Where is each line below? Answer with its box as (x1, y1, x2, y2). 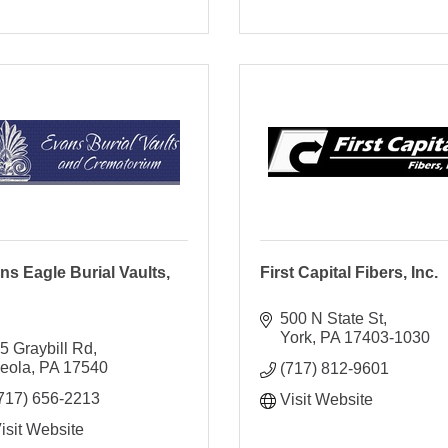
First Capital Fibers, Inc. (259, 263, 438, 281)
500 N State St (279, 309, 383, 327)
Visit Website (279, 390, 373, 408)
